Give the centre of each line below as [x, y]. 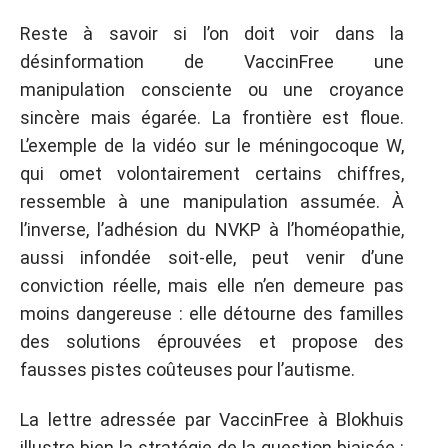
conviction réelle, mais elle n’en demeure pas [212, 285]
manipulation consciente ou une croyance [212, 89]
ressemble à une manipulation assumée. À [212, 201]
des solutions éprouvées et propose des [212, 341]
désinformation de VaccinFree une [212, 61]
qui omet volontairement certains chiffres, [212, 173]
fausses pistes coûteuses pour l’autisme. [187, 369]
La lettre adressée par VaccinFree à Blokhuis [212, 419]
